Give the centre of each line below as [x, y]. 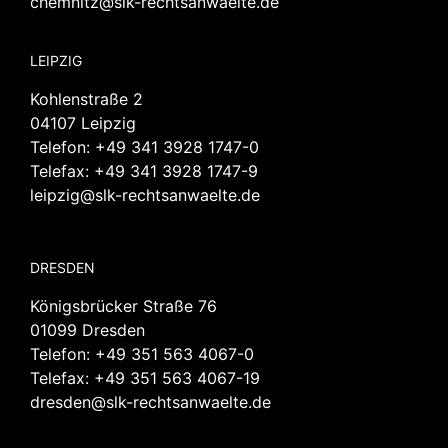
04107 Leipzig [83, 122]
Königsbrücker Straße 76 [123, 305]
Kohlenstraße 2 [86, 98]
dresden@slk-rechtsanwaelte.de [150, 401]
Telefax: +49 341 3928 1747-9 [144, 170]
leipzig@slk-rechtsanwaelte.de [145, 194]
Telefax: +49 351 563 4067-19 [145, 377]
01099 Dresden [87, 329]
